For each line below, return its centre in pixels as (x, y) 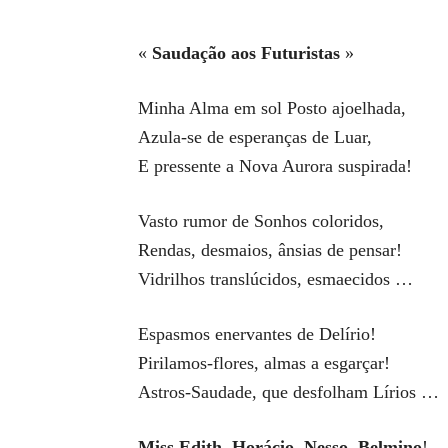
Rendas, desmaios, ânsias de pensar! (270, 250)
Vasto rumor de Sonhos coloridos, (261, 221)
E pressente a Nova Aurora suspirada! (275, 166)
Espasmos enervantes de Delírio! (257, 334)
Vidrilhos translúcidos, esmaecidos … (275, 279)
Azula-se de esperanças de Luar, (255, 137)
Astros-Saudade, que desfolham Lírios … (288, 392)
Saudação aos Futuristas (246, 53)
